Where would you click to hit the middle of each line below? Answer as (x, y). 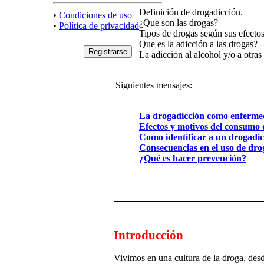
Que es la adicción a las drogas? (198, 44)
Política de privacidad (99, 25)
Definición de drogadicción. (191, 12)
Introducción (148, 235)
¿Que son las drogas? (179, 23)
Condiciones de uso (95, 15)
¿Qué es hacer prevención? (193, 159)
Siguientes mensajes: (154, 85)
